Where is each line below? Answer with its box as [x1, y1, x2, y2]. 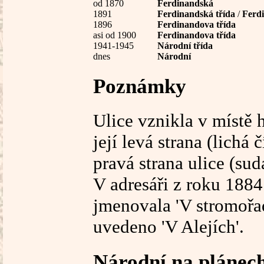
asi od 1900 [93, 29, 136, 40]
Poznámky [93, 74, 186, 98]
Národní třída [157, 40, 213, 51]
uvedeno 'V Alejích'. [93, 216, 244, 237]
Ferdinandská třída [157, 8, 235, 19]
